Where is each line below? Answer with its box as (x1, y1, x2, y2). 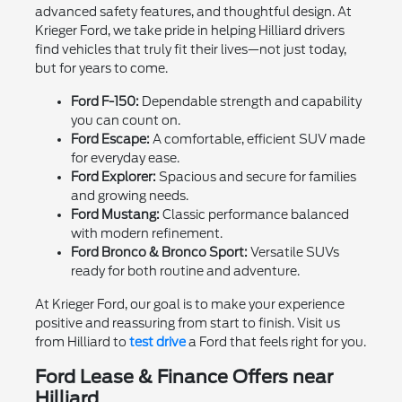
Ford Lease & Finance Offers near (34, 366, 333, 389)
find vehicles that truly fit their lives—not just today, (34, 42, 346, 57)
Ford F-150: (70, 94, 139, 109)
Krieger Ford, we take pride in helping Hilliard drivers (34, 23, 345, 39)
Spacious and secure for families (155, 170, 356, 185)
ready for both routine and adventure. (70, 264, 300, 279)
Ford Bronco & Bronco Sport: (70, 245, 248, 260)
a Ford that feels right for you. (185, 335, 366, 350)
